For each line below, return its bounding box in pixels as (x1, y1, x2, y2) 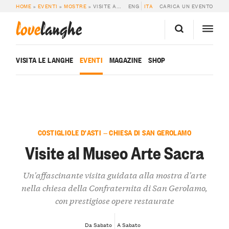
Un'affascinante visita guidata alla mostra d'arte (22, 169, 207, 181)
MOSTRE (64, 2, 87, 11)
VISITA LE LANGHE (16, 54, 74, 65)
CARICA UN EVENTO (159, 2, 213, 11)
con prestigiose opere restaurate (55, 194, 174, 207)
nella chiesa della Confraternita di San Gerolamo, (21, 181, 208, 194)
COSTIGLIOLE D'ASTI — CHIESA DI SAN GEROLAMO (38, 127, 191, 138)
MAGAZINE (109, 54, 142, 65)
